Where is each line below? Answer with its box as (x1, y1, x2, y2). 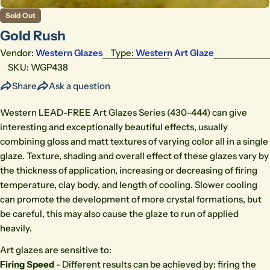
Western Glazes (36, 47, 102, 59)
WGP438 (31, 61, 68, 74)
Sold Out (5, 11, 36, 20)
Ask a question (49, 80, 110, 92)
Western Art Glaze (136, 47, 214, 59)
